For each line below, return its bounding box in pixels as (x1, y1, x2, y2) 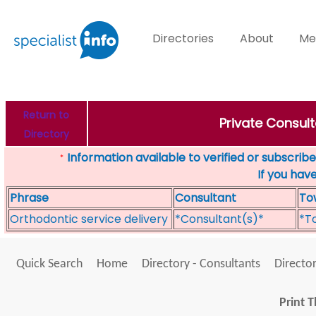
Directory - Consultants (141, 257, 260, 271)
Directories (152, 30, 214, 47)
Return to (23, 108, 69, 122)
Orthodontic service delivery (10, 211, 168, 227)
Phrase (10, 190, 49, 206)
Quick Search (16, 257, 83, 271)
